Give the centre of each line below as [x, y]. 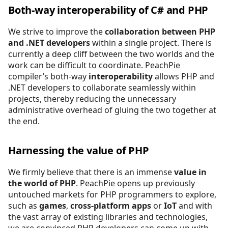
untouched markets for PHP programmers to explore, [112, 194]
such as [24, 205]
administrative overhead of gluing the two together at [112, 110]
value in [190, 172]
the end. [24, 121]
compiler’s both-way [48, 76]
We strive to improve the [56, 31]
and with [194, 205]
